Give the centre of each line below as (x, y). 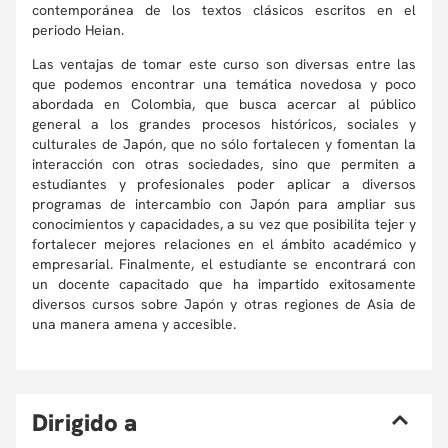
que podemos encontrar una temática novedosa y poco (224, 84)
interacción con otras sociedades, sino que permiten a (224, 164)
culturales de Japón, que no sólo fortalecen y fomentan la (224, 144)
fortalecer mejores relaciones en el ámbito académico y (224, 244)
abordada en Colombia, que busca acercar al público (224, 104)
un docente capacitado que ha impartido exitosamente (224, 284)
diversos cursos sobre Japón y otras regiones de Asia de (224, 304)
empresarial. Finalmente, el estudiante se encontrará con (224, 264)
